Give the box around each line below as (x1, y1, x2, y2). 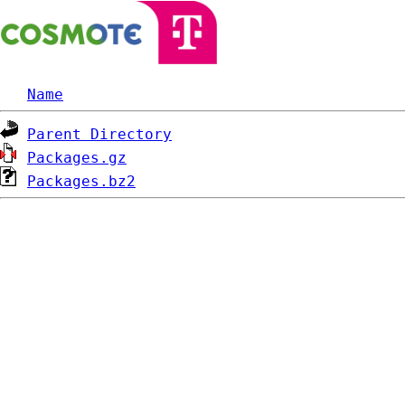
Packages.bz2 (27, 173, 136, 190)
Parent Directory (27, 126, 172, 143)
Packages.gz (27, 149, 127, 166)
